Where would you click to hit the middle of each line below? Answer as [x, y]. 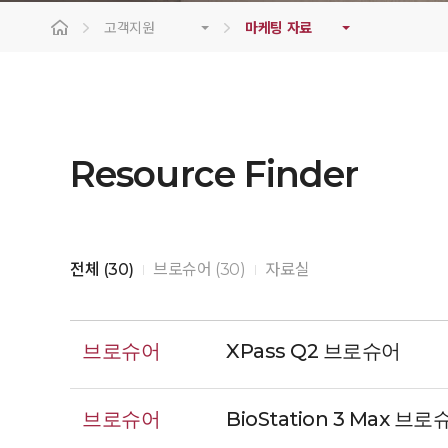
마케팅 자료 [278, 28]
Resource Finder [214, 174]
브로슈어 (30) [199, 269]
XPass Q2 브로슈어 [313, 351]
